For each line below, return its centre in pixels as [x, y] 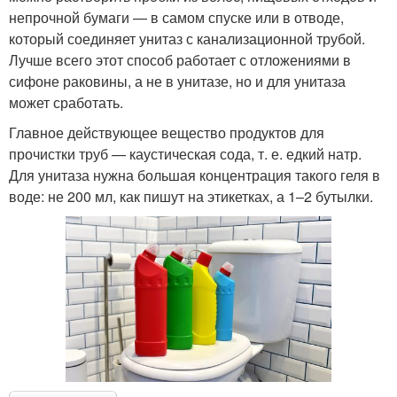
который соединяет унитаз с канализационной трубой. [187, 38]
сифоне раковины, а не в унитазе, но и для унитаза [177, 81]
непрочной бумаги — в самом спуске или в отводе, [176, 17]
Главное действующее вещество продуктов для [167, 132]
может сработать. [66, 102]
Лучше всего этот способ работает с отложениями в [180, 59]
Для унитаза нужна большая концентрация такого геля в [195, 175]
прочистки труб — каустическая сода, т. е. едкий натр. [185, 153]
